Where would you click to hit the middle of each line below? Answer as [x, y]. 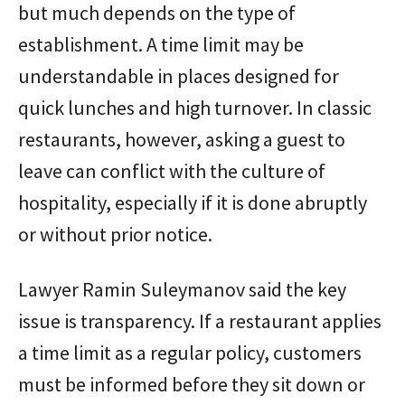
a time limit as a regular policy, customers [190, 353]
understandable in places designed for [179, 76]
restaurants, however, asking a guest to [182, 139]
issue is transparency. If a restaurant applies [200, 321]
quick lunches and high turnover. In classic [195, 108]
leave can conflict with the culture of [172, 171]
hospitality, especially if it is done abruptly [193, 202]
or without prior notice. [115, 234]
